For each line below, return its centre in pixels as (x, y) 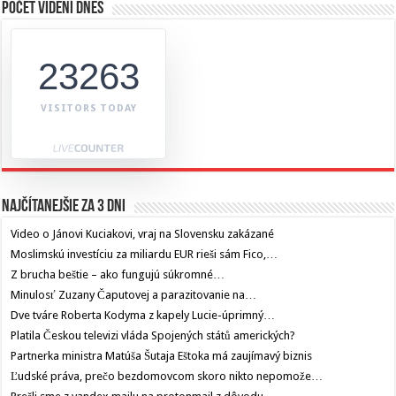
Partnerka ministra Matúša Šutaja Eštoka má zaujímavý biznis (162, 356)
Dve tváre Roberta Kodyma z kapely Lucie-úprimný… (143, 316)
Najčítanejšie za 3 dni (64, 207)
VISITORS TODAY (89, 109)
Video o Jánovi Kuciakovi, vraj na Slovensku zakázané (143, 234)
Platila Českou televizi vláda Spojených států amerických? (153, 336)
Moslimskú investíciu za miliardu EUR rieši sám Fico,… (145, 255)
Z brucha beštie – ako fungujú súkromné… (118, 275)
